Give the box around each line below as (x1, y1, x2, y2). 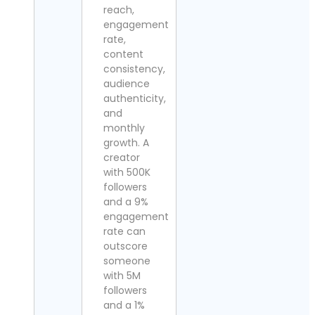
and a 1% (103, 298, 145, 312)
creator (103, 150, 140, 165)
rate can (103, 224, 146, 238)
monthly (103, 121, 145, 135)
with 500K (103, 165, 150, 179)
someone (103, 254, 150, 268)
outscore (103, 239, 148, 253)
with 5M (103, 269, 141, 283)
